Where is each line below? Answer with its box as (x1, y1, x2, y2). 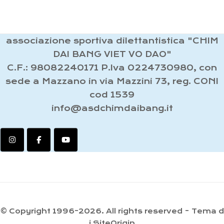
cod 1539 (89, 90, 134, 100)
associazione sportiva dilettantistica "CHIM (5, 36, 218, 46)
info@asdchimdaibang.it (51, 103, 173, 113)
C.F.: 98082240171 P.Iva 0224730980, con (7, 63, 217, 73)
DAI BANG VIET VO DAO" (52, 49, 171, 59)
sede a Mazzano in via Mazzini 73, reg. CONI (5, 76, 218, 86)
